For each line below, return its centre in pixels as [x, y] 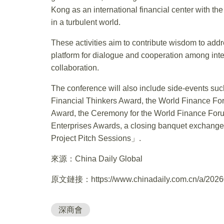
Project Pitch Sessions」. [96, 138]
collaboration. [75, 67]
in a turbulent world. [86, 22]
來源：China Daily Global [97, 158]
